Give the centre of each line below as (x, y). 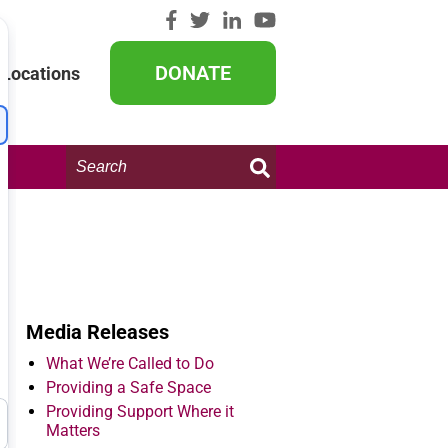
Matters (73, 430)
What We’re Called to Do (130, 363)
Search (92, 161)
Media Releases (97, 332)
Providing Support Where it (140, 411)
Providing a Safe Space (128, 387)
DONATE (193, 72)
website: (96, 193)
